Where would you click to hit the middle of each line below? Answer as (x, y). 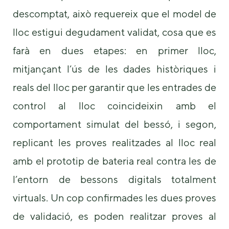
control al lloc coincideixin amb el (114, 105)
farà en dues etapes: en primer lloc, (114, 50)
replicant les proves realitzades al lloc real (114, 142)
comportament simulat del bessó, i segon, (114, 124)
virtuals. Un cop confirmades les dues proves (114, 197)
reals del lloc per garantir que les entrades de (114, 87)
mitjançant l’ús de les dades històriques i (114, 68)
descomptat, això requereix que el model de (114, 13)
